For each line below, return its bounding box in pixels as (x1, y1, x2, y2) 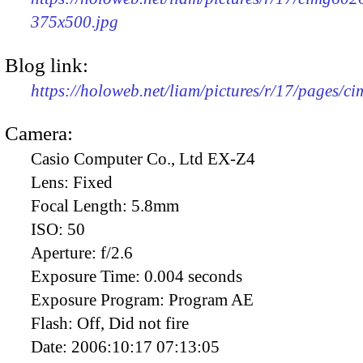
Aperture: (31, 242, 100, 263)
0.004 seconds (144, 266, 242, 286)
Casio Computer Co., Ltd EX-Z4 (31, 148, 255, 169)
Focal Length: (31, 195, 131, 216)
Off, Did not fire (77, 313, 189, 333)
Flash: (31, 313, 77, 333)
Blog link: (5, 53, 88, 76)
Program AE (169, 289, 254, 310)
